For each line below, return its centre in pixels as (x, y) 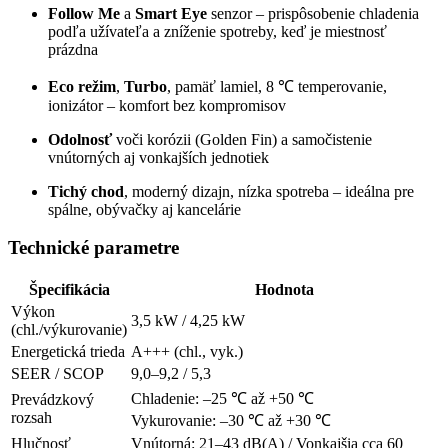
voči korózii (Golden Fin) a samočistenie (242, 139)
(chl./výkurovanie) (69, 330)
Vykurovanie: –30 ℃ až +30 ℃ (233, 421)
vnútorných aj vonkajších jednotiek (160, 157)
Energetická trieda (68, 352)
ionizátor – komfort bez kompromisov (169, 105)
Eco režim (82, 86)
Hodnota (284, 290)
